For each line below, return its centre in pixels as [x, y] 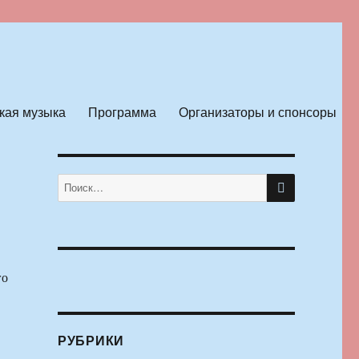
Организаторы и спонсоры [257, 111]
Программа [122, 111]
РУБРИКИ [91, 341]
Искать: [74, 182]
